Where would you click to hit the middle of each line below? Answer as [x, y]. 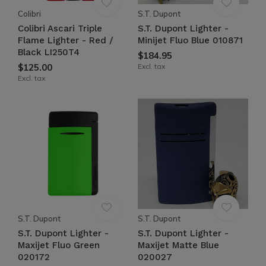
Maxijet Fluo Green [59, 245]
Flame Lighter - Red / [66, 40]
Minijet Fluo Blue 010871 [190, 40]
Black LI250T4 [49, 52]
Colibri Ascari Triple [60, 28]
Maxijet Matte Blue [178, 245]
